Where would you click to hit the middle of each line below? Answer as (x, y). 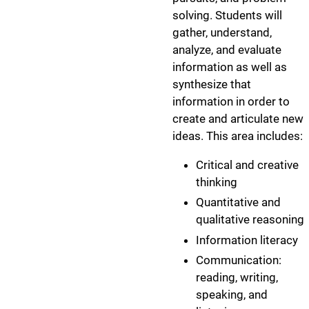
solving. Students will (227, 15)
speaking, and (232, 294)
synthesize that (212, 84)
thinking (217, 182)
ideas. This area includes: (238, 136)
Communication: (239, 260)
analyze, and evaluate (227, 50)
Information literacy (247, 240)
